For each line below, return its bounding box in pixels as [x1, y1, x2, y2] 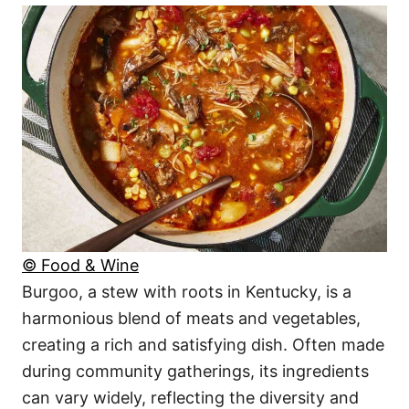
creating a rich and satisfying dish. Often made [22, 334, 384, 354]
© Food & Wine [22, 255, 139, 275]
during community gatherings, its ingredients [22, 361, 369, 381]
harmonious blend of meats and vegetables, [22, 308, 361, 328]
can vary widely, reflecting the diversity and [22, 387, 359, 407]
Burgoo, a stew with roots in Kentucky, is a [22, 281, 351, 301]
